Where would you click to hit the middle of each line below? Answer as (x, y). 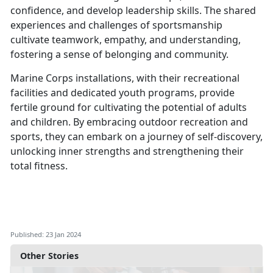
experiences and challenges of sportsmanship (116, 25)
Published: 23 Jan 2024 (46, 235)
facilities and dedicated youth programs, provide (122, 93)
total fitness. (39, 166)
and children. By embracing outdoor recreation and (129, 122)
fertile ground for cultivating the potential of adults (129, 108)
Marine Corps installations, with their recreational (125, 78)
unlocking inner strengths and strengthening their (127, 151)
